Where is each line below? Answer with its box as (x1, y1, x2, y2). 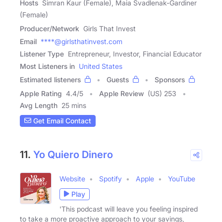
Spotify (99, 174, 122, 183)
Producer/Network (20, 24, 79, 33)
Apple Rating (20, 89, 62, 98)
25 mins (61, 101, 86, 110)
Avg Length (20, 101, 57, 110)
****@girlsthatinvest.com (41, 37, 122, 46)
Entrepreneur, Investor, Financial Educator (68, 49, 202, 58)
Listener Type (20, 49, 64, 58)
